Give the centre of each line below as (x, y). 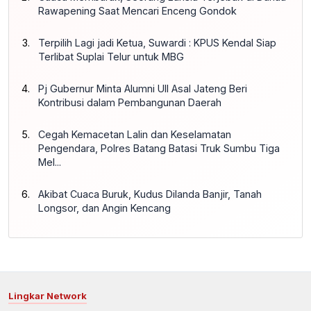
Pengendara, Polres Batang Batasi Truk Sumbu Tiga (159, 148)
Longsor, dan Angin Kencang (104, 208)
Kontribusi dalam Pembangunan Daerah (130, 102)
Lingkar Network (48, 295)
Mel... (50, 162)
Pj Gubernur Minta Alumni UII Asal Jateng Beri (143, 88)
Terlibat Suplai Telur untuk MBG (111, 56)
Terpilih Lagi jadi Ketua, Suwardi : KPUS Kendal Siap (157, 42)
